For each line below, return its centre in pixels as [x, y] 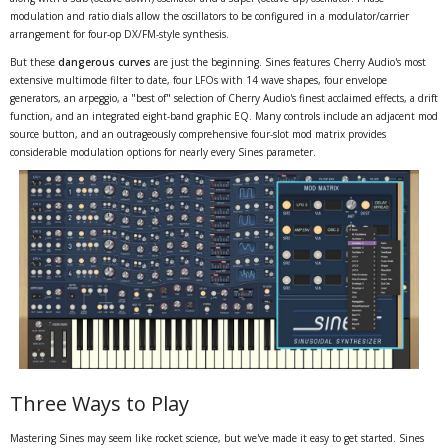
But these [34, 61]
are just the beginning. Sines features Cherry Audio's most [288, 61]
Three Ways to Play [99, 404]
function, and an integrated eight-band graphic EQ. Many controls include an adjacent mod [224, 115]
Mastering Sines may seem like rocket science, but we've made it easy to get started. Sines [217, 438]
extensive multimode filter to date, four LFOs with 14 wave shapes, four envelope [198, 79]
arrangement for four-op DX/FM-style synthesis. [119, 33]
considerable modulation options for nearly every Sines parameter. [163, 151]
